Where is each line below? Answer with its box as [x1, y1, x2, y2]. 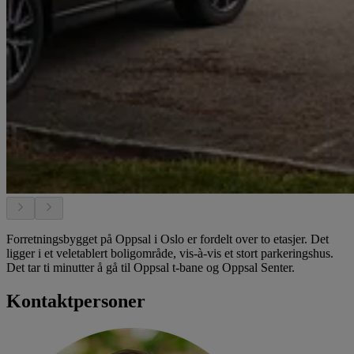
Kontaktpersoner [6, 290, 145, 311]
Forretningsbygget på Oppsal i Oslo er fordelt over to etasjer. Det [6, 232, 329, 246]
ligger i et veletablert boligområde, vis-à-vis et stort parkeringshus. [6, 246, 333, 260]
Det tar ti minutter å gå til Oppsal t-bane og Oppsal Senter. [6, 260, 295, 274]
